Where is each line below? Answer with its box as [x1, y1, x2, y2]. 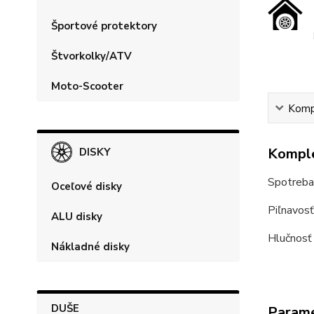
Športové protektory [51, 19, 157, 33]
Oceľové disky [51, 179, 122, 193]
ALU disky [51, 210, 102, 224]
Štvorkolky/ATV [51, 49, 132, 63]
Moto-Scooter [51, 79, 123, 93]
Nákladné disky [51, 240, 130, 254]
